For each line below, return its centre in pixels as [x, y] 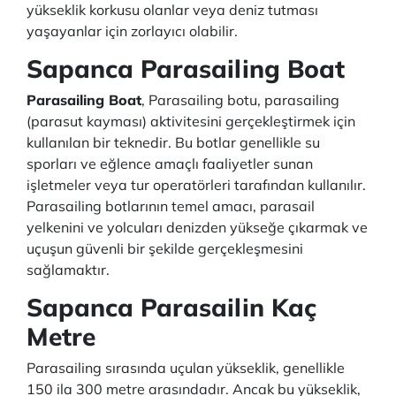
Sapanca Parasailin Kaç [171, 307]
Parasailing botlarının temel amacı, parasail [171, 206]
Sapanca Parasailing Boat [189, 69]
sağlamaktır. [70, 270]
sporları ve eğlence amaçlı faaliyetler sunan [170, 164]
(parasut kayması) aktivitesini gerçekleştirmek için [191, 121]
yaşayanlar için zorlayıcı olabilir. [132, 31]
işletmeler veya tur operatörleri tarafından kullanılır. [196, 185]
